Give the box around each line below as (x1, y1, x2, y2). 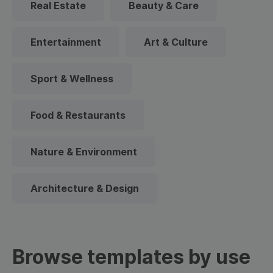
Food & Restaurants (30, 109, 126, 121)
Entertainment (30, 36, 101, 48)
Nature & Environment (30, 146, 137, 158)
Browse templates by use (12, 245, 250, 269)
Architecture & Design (30, 182, 139, 194)
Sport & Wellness (30, 73, 113, 85)
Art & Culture (144, 36, 208, 48)
